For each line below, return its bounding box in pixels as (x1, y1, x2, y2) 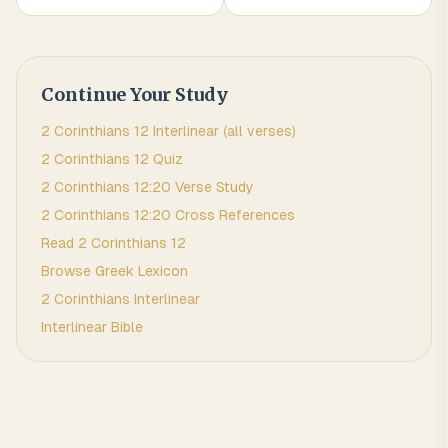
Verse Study (171, 179, 254, 195)
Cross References (171, 207, 295, 223)
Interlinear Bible (41, 319, 143, 335)
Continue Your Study (41, 83, 228, 106)
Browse (41, 263, 95, 279)
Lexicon (134, 263, 188, 279)
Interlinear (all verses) (149, 123, 296, 139)
